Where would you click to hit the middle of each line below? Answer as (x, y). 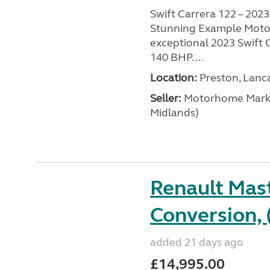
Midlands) (174, 113)
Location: (173, 78)
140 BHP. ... (177, 57)
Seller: (165, 98)
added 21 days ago (196, 242)
